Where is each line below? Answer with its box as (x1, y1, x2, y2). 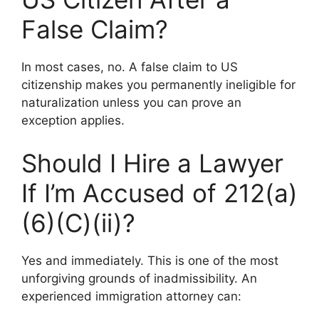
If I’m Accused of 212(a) (21, 177, 298, 208)
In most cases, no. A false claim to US (21, 60, 238, 74)
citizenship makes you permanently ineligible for (21, 78, 296, 92)
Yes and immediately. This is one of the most (21, 253, 278, 268)
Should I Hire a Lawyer (21, 147, 283, 178)
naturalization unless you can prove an (21, 95, 241, 110)
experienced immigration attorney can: (21, 288, 241, 303)
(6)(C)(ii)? (21, 207, 135, 238)
